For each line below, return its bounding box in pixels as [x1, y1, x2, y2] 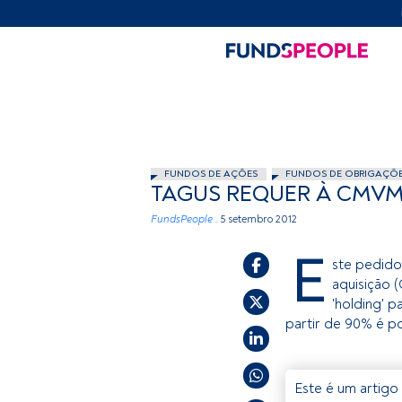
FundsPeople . [151, 213, 218, 226]
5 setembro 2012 [221, 213, 297, 226]
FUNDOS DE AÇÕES [164, 168, 258, 179]
